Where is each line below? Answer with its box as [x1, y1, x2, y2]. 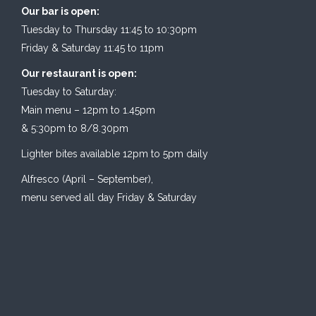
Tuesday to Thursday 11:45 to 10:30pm [21, 24, 197, 36]
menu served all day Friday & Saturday [21, 192, 197, 204]
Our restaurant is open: [21, 68, 137, 80]
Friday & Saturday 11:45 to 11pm [21, 42, 164, 54]
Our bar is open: [21, 6, 99, 18]
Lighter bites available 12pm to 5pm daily [21, 148, 208, 160]
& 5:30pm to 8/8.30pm [21, 123, 128, 135]
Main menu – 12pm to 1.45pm [21, 104, 155, 116]
